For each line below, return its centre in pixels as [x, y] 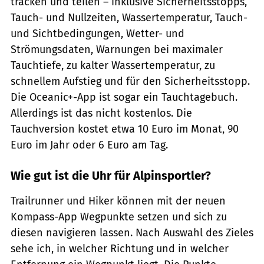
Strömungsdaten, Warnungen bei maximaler [117, 50]
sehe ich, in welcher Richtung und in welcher [120, 249]
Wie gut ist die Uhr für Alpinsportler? [111, 176]
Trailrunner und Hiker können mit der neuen [118, 201]
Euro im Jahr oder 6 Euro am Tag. [89, 145]
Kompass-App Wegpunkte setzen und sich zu [119, 217]
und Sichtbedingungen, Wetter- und [98, 34]
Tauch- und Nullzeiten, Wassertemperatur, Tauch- [129, 18]
